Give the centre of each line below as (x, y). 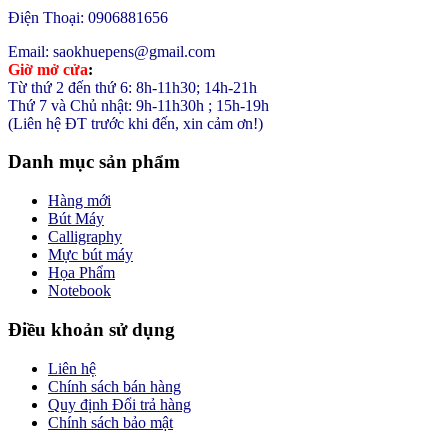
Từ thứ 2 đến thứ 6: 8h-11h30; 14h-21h (132, 87)
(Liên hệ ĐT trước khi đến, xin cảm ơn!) (135, 123)
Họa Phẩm (81, 273)
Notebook (79, 291)
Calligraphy (85, 237)
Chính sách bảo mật (110, 422)
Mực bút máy (90, 255)
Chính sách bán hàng (114, 386)
